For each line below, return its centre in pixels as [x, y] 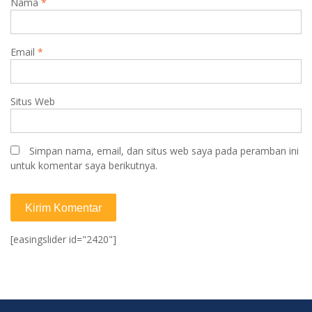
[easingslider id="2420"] [63, 239]
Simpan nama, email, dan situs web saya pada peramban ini [164, 150]
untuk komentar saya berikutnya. [84, 165]
